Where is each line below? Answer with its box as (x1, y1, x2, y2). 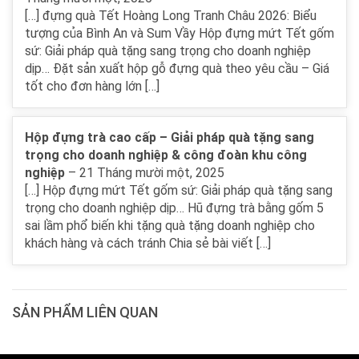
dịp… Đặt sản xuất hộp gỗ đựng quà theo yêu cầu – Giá (25, 60, 329, 76)
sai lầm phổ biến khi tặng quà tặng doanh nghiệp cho (25, 217, 315, 233)
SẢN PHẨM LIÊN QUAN (12, 303, 158, 321)
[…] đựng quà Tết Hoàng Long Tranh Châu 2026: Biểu (25, 7, 317, 23)
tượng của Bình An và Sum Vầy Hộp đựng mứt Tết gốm (25, 25, 334, 41)
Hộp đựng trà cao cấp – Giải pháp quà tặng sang (25, 129, 314, 145)
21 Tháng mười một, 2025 (79, 164, 224, 180)
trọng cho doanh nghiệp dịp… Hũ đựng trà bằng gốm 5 (25, 200, 324, 216)
